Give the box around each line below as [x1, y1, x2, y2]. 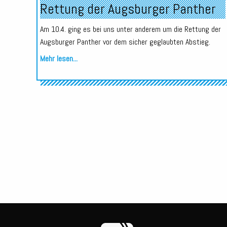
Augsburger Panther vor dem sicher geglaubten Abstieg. [40, 36, 210, 47]
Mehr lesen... [40, 53, 78, 64]
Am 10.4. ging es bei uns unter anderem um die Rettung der [40, 23, 221, 34]
